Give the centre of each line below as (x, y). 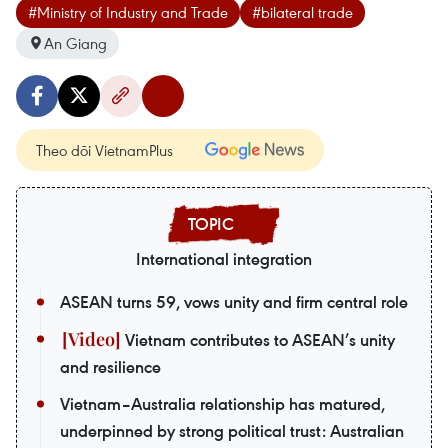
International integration (224, 258)
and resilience (110, 366)
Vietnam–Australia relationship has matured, (222, 403)
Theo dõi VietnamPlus (104, 149)
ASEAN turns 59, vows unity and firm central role (234, 301)
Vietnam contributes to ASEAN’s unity (258, 339)
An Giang (75, 42)
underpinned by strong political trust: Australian (232, 430)
